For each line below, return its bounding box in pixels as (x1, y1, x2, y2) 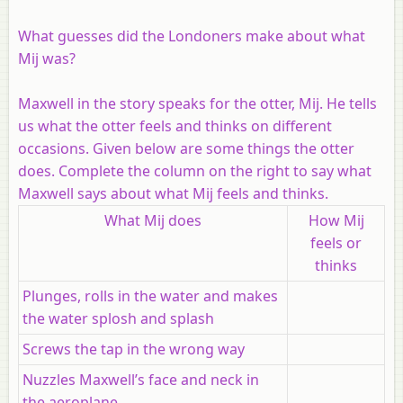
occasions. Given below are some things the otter (18, 138, 354, 158)
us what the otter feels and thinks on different (18, 115, 332, 136)
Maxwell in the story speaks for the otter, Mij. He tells (18, 93, 377, 113)
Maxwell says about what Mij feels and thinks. (18, 183, 328, 203)
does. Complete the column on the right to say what (18, 160, 372, 181)
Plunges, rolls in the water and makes (22, 285, 278, 306)
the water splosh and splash (22, 308, 214, 328)
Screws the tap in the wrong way (22, 338, 245, 359)
